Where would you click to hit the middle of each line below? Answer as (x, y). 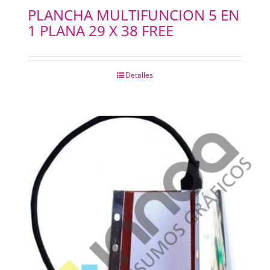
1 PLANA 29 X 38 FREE (100, 31)
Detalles (139, 75)
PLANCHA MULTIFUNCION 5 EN (133, 15)
